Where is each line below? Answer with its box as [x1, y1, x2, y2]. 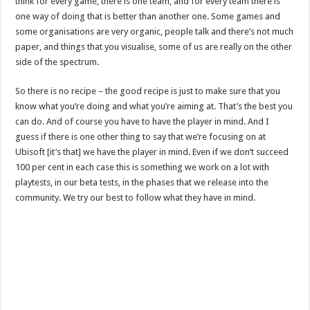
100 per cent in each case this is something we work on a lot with [15, 161, 270, 172]
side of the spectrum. [15, 56, 100, 67]
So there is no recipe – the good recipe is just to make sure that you [15, 85, 281, 96]
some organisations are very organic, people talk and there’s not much [15, 26, 294, 37]
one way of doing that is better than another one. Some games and [15, 10, 281, 21]
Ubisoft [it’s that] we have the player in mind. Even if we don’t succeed [15, 146, 289, 157]
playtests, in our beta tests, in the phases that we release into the [15, 176, 269, 188]
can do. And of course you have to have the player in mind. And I [15, 116, 270, 127]
